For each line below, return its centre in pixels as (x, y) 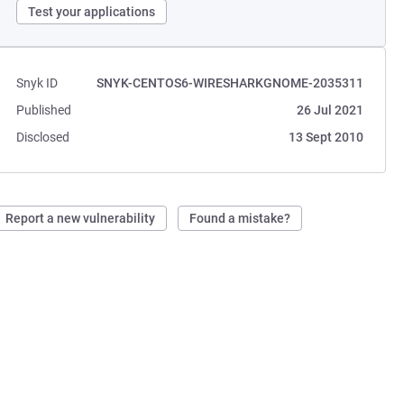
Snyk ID (37, 83)
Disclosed (43, 137)
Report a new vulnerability (81, 218)
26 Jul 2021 (330, 110)
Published (44, 110)
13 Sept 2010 (326, 137)
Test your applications (92, 12)
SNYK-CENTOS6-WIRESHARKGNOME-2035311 (230, 83)
